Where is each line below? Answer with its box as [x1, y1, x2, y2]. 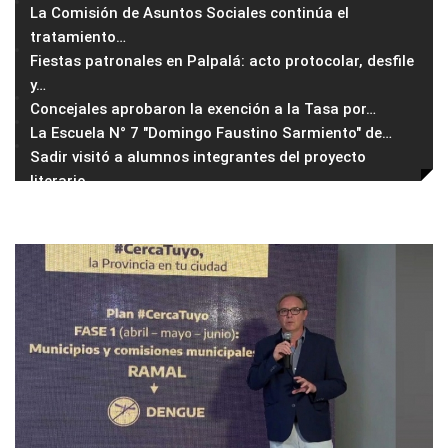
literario [30, 172, 86, 191]
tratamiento [30, 28, 116, 47]
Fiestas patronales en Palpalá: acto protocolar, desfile [30, 52, 414, 71]
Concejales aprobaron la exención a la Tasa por [30, 100, 366, 119]
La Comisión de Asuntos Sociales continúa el [30, 4, 349, 23]
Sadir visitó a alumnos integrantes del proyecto [30, 148, 366, 167]
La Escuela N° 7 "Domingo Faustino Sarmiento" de [30, 124, 382, 143]
